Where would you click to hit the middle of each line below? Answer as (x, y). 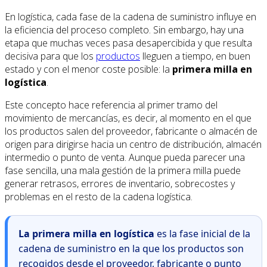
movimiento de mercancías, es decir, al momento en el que (128, 118)
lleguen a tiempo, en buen (195, 56)
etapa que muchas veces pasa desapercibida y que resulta (128, 43)
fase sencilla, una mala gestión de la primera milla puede (123, 170)
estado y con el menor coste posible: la (89, 69)
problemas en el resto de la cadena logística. (99, 196)
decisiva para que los (50, 56)
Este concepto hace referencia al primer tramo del (111, 105)
